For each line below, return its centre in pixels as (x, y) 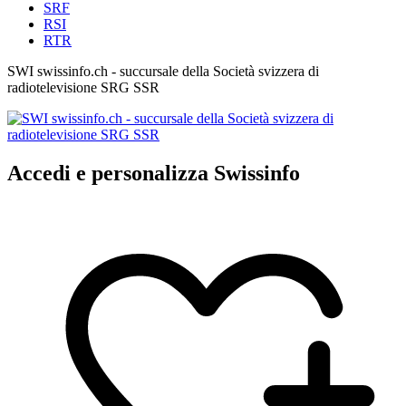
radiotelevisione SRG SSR (83, 87)
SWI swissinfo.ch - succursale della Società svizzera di (163, 71)
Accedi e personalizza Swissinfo (154, 173)
